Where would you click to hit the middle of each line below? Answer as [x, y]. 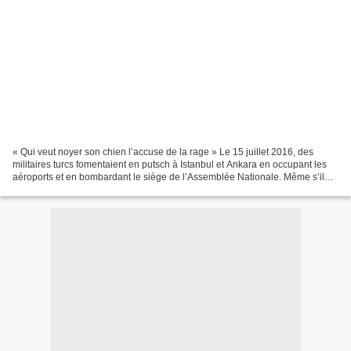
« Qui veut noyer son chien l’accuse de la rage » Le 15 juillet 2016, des [163, 152]
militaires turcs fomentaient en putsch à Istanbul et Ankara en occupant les [170, 164]
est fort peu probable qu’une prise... [88, 189]
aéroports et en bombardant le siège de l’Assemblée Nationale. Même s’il [168, 177]
